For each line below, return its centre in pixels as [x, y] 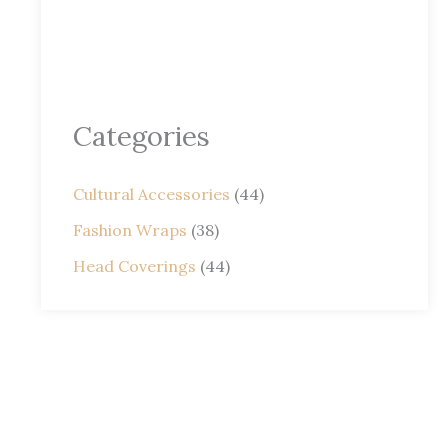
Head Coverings [134, 266]
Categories [141, 136]
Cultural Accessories [151, 194]
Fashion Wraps [129, 230]
